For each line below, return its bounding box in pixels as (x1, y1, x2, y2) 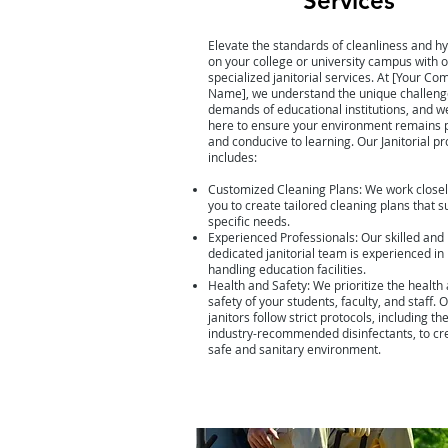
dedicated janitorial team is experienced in (207, 245, 444, 261)
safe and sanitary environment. (207, 341, 381, 357)
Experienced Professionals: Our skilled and (207, 229, 444, 245)
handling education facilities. (207, 261, 366, 277)
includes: (207, 149, 257, 165)
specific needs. (207, 213, 290, 229)
